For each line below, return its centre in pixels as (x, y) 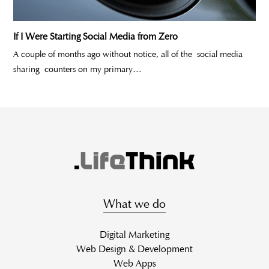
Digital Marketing (134, 235)
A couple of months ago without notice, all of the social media (128, 54)
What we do (134, 204)
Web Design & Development (134, 249)
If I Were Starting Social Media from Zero (96, 37)
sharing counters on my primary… (78, 69)
